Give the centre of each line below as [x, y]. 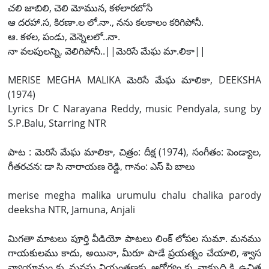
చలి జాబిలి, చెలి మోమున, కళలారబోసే [80, 8]
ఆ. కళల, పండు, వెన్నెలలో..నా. [64, 37]
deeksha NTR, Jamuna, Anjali [71, 210]
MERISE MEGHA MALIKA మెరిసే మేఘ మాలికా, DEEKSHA [134, 80]
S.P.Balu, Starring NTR [57, 123]
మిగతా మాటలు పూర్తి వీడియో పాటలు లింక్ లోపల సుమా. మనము [134, 238]
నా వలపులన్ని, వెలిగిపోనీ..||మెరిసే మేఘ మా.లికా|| [107, 51]
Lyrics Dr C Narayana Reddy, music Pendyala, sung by [134, 109]
